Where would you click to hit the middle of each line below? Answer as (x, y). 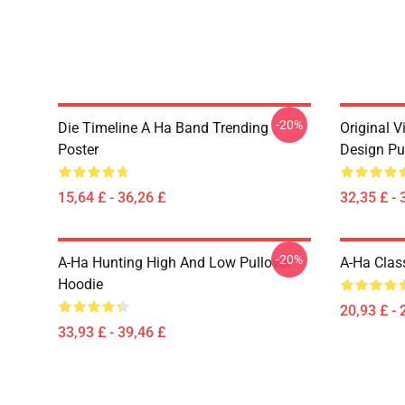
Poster (78, 150)
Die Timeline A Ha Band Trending (163, 128)
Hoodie (80, 284)
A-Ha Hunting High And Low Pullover (174, 263)
